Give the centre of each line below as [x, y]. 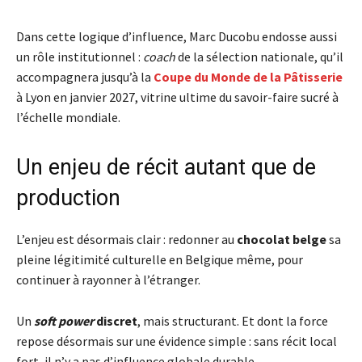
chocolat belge [282, 240]
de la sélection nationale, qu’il [259, 57]
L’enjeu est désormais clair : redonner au [126, 240]
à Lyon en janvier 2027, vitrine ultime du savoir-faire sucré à [177, 97]
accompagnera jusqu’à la [85, 77]
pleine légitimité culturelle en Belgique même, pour [160, 260]
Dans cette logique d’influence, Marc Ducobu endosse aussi [177, 37]
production [68, 198]
